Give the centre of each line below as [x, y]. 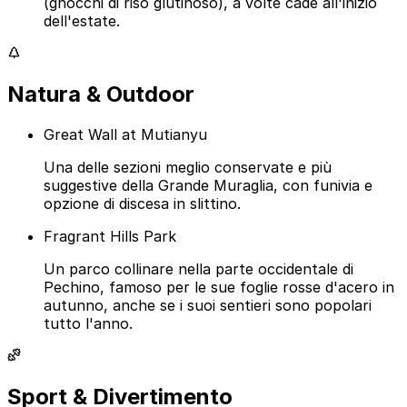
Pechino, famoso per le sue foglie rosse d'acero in [219, 288]
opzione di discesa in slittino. [142, 204]
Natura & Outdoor [101, 94]
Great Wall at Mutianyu [125, 135]
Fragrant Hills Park [110, 237]
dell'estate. [82, 21]
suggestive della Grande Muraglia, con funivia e [208, 186]
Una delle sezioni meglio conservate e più [188, 168]
